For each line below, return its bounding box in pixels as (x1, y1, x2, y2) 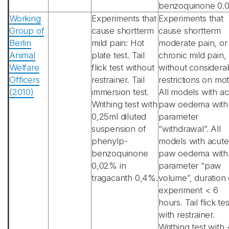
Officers (9, 75, 40, 85)
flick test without (91, 62, 154, 73)
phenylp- (91, 136, 128, 146)
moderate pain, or (158, 38, 227, 48)
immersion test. (91, 87, 149, 97)
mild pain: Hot (91, 38, 145, 48)
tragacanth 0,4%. (91, 173, 158, 183)
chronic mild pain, (158, 50, 226, 60)
